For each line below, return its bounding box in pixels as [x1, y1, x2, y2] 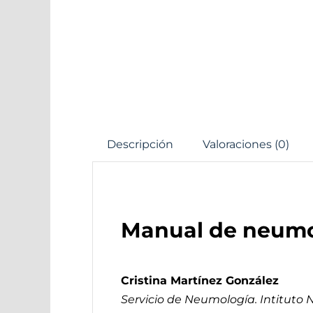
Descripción [106, 138, 173, 151]
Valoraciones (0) [202, 138, 289, 151]
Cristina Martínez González [120, 273, 279, 287]
